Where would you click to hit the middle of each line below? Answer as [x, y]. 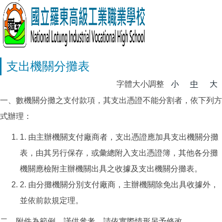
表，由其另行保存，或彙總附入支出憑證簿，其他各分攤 [119, 153]
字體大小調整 [141, 84]
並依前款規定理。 [52, 200]
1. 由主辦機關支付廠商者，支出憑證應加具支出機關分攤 [119, 137]
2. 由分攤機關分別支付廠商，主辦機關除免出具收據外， [119, 185]
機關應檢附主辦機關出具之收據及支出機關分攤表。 [111, 169]
